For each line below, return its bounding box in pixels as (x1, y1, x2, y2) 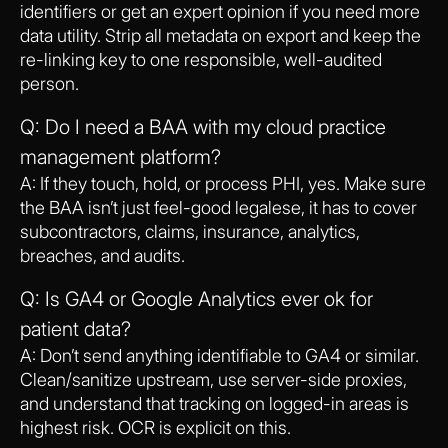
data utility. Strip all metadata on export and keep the (20, 24, 421, 46)
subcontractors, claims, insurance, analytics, (20, 220, 360, 242)
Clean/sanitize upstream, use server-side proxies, (20, 368, 407, 390)
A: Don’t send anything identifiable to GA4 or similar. (20, 344, 419, 366)
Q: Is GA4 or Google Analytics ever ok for (20, 286, 373, 311)
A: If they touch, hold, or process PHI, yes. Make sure (20, 172, 426, 194)
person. (20, 72, 79, 94)
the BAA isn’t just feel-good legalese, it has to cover (20, 196, 417, 218)
